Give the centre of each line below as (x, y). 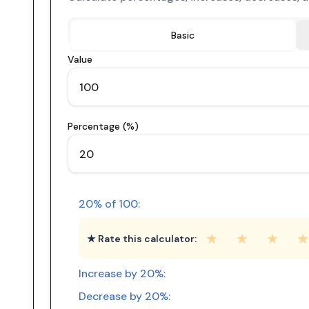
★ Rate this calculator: (142, 239)
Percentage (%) (103, 126)
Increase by (109, 273)
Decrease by (112, 296)
